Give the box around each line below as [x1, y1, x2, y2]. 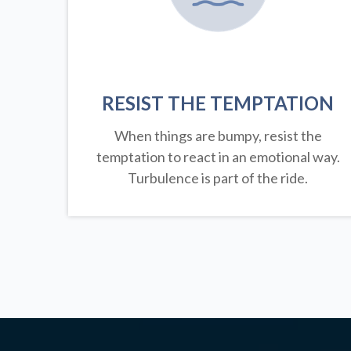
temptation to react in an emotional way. [96, 148, 340, 166]
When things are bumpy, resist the [114, 127, 322, 145]
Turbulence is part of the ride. [128, 169, 309, 187]
